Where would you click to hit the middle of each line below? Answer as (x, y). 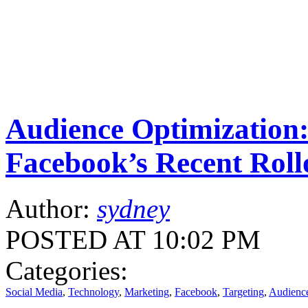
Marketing (147, 291)
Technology (93, 291)
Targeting (243, 291)
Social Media (34, 291)
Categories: (67, 270)
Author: (51, 208)
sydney (133, 208)
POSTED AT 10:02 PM (133, 239)
